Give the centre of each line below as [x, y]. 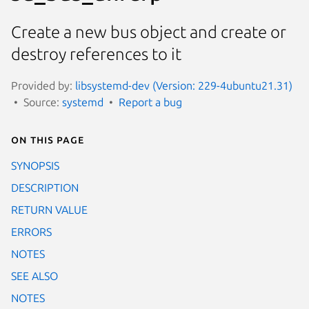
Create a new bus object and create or [149, 32]
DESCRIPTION [45, 187]
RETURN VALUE [49, 209]
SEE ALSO [34, 276]
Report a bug [150, 102]
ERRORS [31, 231]
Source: [43, 102]
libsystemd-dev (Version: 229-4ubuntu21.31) [184, 85]
